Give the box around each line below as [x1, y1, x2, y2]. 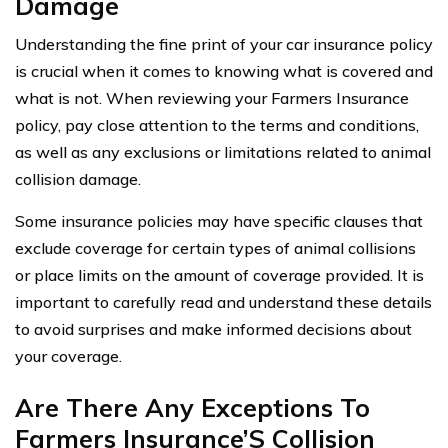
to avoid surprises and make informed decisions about [15, 319, 412, 340]
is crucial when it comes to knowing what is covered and [15, 61, 433, 82]
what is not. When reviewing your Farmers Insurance [15, 88, 409, 109]
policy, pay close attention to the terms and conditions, [15, 115, 419, 136]
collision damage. [15, 169, 141, 190]
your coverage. [15, 346, 122, 367]
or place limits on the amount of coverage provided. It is [15, 265, 424, 286]
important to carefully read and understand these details [15, 292, 432, 313]
